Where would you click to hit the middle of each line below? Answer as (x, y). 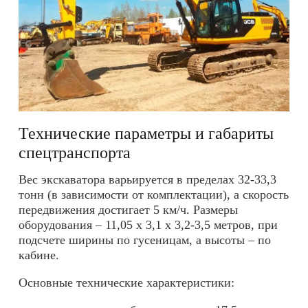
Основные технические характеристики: (126, 283)
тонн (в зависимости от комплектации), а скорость (154, 195)
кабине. (39, 255)
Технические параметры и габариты (146, 133)
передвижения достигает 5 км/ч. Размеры (128, 210)
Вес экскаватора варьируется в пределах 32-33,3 (147, 180)
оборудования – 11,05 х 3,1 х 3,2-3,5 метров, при (148, 225)
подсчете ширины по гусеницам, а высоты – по (145, 240)
